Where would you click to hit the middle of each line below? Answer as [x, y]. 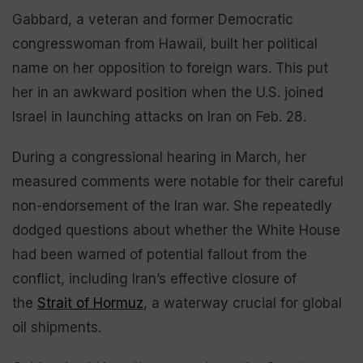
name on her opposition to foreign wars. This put [170, 68]
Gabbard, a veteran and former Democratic [153, 19]
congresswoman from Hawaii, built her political [165, 44]
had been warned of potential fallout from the [160, 254]
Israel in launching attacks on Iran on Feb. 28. [159, 117]
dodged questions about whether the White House [176, 230]
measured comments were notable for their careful [178, 181]
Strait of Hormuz [90, 303]
